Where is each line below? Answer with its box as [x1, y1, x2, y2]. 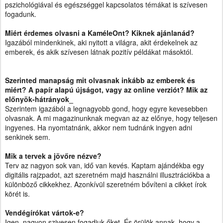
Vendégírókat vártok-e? [5, 208, 84, 218]
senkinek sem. [5, 132, 50, 142]
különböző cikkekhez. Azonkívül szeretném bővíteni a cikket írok [5, 179, 207, 189]
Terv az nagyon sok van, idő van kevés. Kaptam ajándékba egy [5, 160, 204, 170]
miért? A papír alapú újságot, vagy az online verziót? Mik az [5, 85, 208, 95]
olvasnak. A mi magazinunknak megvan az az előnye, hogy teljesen [5, 113, 218, 123]
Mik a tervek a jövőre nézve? [5, 151, 102, 161]
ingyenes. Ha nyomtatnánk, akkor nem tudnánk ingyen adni [5, 122, 192, 132]
